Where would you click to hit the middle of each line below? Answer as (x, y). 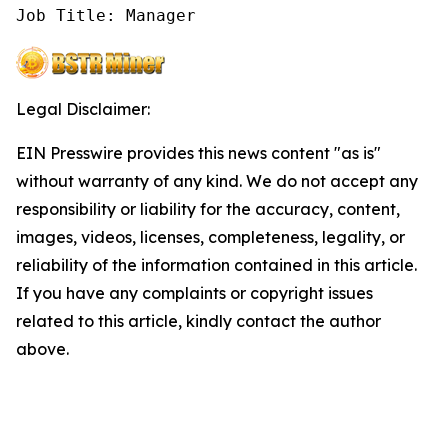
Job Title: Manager (106, 16)
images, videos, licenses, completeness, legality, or (210, 237)
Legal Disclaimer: (83, 109)
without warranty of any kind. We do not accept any (217, 181)
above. (42, 349)
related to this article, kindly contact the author (198, 321)
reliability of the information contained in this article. (216, 265)
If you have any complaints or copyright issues (194, 293)
